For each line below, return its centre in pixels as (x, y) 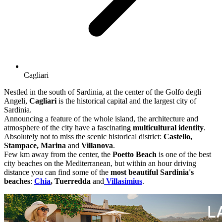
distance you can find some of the (57, 172)
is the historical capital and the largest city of (126, 101)
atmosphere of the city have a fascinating (68, 128)
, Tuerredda (72, 181)
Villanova (96, 146)
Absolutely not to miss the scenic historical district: (84, 137)
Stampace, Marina (36, 146)
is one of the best (184, 155)
